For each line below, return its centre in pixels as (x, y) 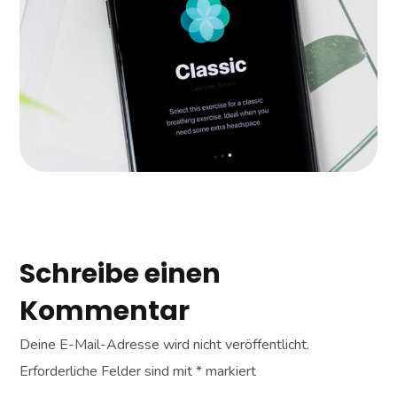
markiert (230, 371)
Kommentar (105, 311)
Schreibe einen (121, 273)
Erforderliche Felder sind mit (108, 371)
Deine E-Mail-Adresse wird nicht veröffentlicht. (165, 344)
